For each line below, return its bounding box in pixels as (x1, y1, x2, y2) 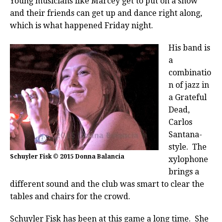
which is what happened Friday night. (10, 20, 153, 30)
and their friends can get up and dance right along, (10, 8, 202, 18)
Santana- (168, 129, 202, 139)
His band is (168, 43, 210, 53)
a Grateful (168, 92, 207, 102)
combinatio (168, 67, 211, 77)
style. (168, 142, 188, 152)
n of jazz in (168, 80, 209, 90)
